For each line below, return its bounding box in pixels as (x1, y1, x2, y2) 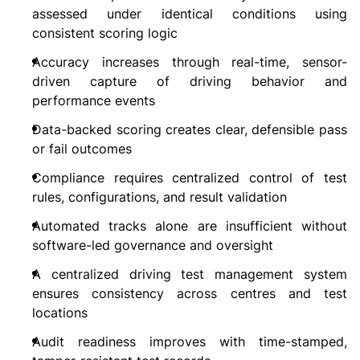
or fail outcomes (32, 141, 132, 157)
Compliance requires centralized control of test (32, 170, 347, 186)
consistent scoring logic (32, 25, 178, 42)
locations (32, 305, 88, 321)
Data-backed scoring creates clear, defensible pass (32, 121, 347, 138)
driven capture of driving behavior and (32, 73, 347, 90)
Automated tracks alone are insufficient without (32, 218, 347, 235)
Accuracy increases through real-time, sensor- (32, 54, 347, 71)
